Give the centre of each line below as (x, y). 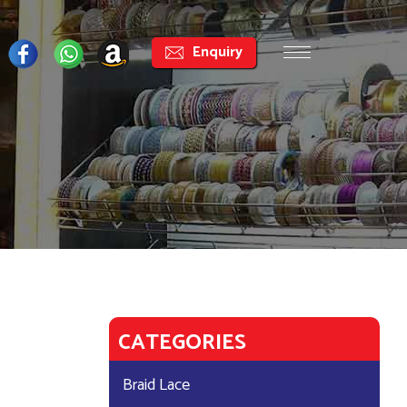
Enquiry (218, 52)
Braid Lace (156, 385)
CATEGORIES (182, 343)
